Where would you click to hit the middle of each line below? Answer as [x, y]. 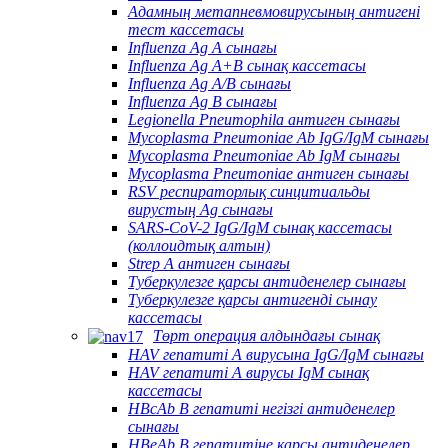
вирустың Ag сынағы [200, 209]
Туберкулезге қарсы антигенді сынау [252, 299]
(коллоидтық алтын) [199, 245]
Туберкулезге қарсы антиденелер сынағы [267, 281]
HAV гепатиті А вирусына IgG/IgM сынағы [276, 354]
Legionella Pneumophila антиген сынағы [264, 119]
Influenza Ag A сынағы [202, 47]
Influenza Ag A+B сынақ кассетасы [247, 65]
